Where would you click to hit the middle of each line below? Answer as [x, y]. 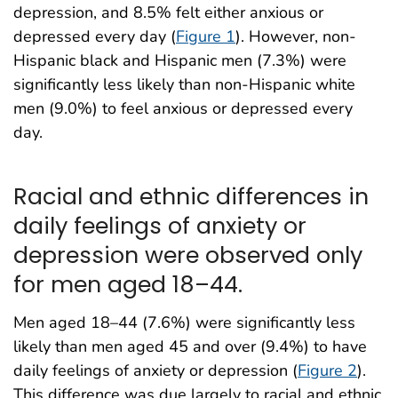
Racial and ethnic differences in [191, 197]
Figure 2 [327, 370]
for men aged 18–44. [128, 285]
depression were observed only [188, 255]
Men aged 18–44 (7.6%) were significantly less [184, 322]
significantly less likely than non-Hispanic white [184, 84]
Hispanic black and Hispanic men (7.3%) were [180, 60]
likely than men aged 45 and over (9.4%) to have [190, 346]
